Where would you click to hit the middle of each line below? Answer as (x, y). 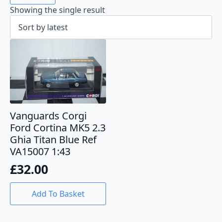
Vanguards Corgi (48, 115)
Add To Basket (58, 194)
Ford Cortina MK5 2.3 (58, 127)
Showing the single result (57, 10)
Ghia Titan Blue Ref (53, 139)
